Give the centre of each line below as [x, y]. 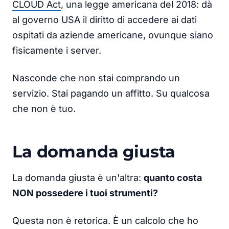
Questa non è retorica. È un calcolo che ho [105, 220]
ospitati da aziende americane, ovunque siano [113, 35]
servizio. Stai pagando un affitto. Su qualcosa [111, 93]
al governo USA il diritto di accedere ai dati [105, 19]
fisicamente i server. [57, 50]
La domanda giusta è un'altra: [78, 177]
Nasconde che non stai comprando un [96, 78]
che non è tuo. [44, 108]
